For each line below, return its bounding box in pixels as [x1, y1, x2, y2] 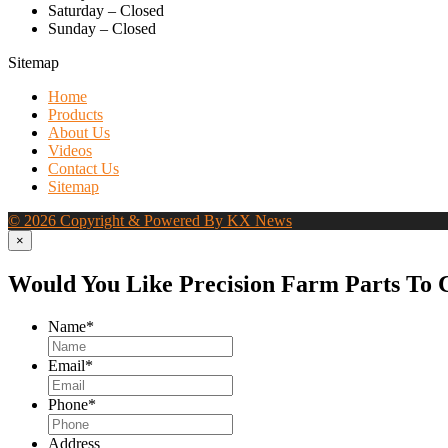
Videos [48, 142, 92, 160]
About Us [48, 124, 110, 142]
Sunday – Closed [48, 20, 156, 38]
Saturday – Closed [48, 2, 164, 20]
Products [48, 106, 103, 124]
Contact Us [48, 160, 119, 178]
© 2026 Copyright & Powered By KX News [8, 212, 292, 230]
